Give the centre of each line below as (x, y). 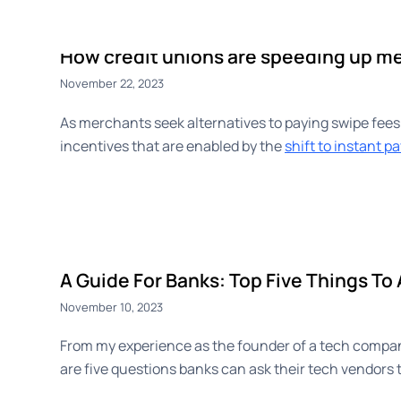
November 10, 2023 (111, 307)
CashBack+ (236, 27)
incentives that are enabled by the (172, 145)
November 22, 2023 (112, 83)
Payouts (315, 27)
